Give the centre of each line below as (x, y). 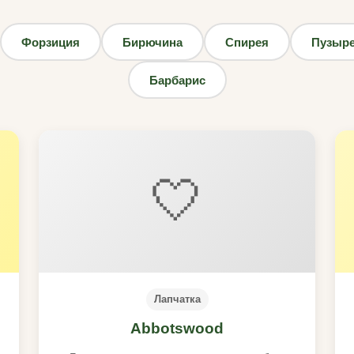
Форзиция (50, 42)
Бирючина (152, 42)
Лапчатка (177, 299)
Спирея (247, 42)
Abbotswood (177, 328)
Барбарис (177, 80)
